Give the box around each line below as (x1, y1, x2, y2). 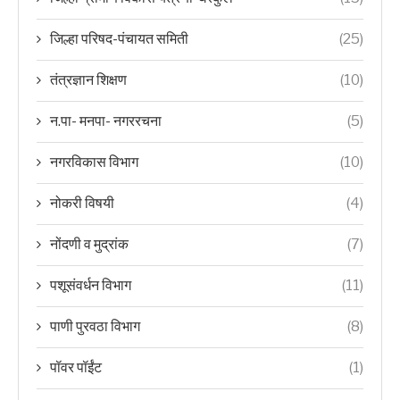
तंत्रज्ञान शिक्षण (50, 71, 127, 88)
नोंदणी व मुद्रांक (50, 236, 129, 253)
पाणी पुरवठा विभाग (50, 318, 140, 335)
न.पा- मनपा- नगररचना (50, 112, 162, 129)
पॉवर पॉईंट (50, 359, 102, 376)
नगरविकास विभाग (50, 154, 138, 171)
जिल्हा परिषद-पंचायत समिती (50, 30, 188, 47)
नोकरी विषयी (50, 195, 114, 212)
